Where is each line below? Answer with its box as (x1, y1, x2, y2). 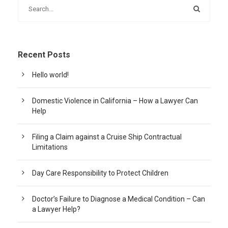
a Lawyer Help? (32, 205, 80, 213)
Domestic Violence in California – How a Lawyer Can (32, 96, 198, 105)
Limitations (32, 142, 68, 151)
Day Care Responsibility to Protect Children (32, 168, 168, 177)
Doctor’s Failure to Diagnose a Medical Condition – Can (32, 194, 205, 203)
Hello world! (32, 70, 69, 79)
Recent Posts (18, 49, 70, 60)
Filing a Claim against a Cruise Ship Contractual (32, 132, 182, 141)
